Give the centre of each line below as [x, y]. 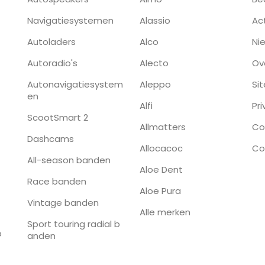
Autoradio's [52, 63]
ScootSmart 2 [58, 118]
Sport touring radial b [74, 224]
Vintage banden [63, 203]
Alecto [154, 63]
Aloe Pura [160, 191]
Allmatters [163, 127]
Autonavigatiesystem [75, 85]
